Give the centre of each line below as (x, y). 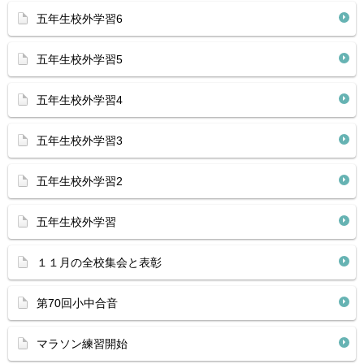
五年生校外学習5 (80, 59)
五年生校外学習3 (80, 141)
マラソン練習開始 (82, 344)
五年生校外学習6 (80, 19)
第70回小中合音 (77, 303)
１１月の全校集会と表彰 (99, 262)
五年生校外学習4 (80, 100)
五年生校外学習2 (80, 181)
